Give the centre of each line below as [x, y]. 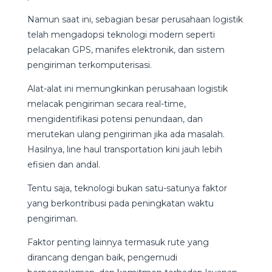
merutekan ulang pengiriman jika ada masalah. [126, 134]
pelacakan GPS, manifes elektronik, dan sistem [126, 50]
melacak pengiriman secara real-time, [106, 104]
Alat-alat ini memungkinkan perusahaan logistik [127, 89]
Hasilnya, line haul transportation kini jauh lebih [124, 149]
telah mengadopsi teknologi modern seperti [121, 35]
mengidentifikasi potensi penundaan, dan [115, 119]
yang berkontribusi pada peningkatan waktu [120, 203]
